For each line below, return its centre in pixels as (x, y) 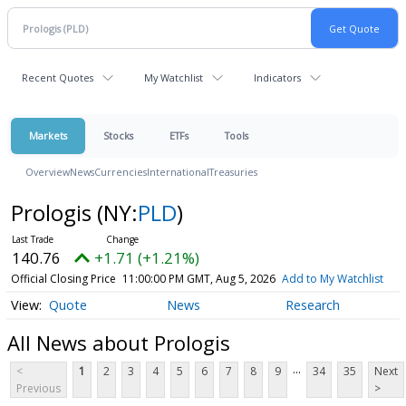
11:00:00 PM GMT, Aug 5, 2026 (198, 279)
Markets (48, 135)
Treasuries (233, 172)
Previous (39, 389)
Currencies (121, 172)
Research (312, 305)
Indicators (277, 77)
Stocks (118, 135)
